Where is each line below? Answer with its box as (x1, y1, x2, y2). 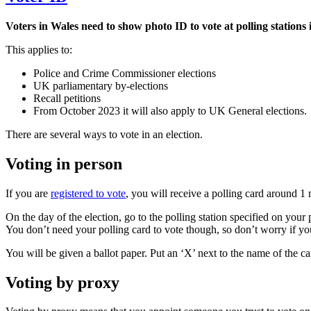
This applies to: (6, 43, 72, 56)
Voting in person (6, 154, 122, 173)
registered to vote (51, 187, 126, 199)
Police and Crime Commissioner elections (33, 67, 216, 79)
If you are (6, 187, 51, 199)
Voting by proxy (6, 273, 119, 292)
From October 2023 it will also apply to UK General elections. (33, 104, 307, 117)
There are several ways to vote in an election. (6, 128, 203, 140)
